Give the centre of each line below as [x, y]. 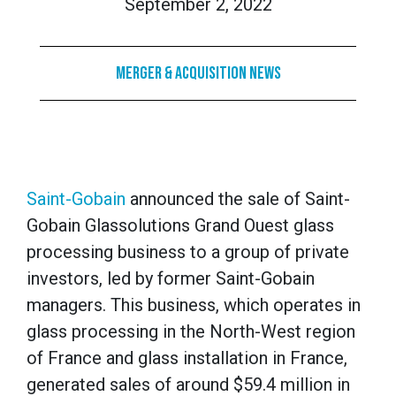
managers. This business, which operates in [194, 305]
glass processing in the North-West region [191, 332]
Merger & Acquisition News [198, 74]
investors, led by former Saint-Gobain [171, 279]
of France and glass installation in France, [187, 358]
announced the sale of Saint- [238, 199]
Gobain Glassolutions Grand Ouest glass [180, 226]
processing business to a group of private [188, 252]
